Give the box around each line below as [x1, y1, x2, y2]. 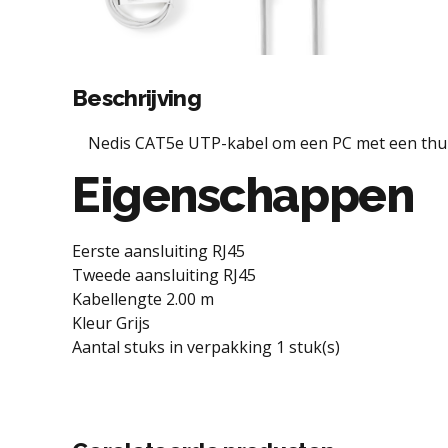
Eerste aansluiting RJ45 [72, 239, 245, 262]
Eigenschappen [72, 167, 414, 224]
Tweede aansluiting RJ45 [72, 263, 256, 286]
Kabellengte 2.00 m [72, 287, 214, 310]
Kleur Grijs [72, 311, 150, 334]
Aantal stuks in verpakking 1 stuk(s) [72, 335, 340, 358]
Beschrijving [72, 85, 201, 111]
